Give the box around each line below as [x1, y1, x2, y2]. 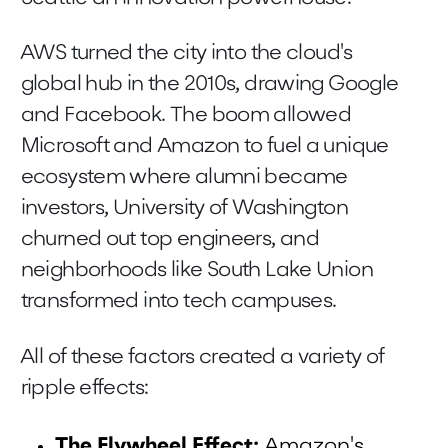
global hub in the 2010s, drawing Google [20, 74, 399, 96]
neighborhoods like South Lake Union [20, 260, 373, 282]
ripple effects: [20, 377, 149, 399]
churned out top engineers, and [20, 229, 320, 251]
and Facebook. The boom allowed [20, 105, 352, 127]
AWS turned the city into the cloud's [20, 43, 353, 65]
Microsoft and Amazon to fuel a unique [20, 136, 389, 158]
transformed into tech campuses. [20, 291, 341, 313]
